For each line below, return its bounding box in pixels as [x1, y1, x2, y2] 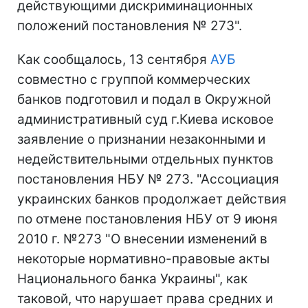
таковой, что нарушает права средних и [17, 290, 273, 307]
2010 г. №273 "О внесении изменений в [17, 230, 267, 247]
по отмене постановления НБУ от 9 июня [17, 210, 278, 227]
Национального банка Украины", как [17, 270, 247, 287]
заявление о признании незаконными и [17, 131, 265, 147]
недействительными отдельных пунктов [17, 151, 274, 167]
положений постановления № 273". [17, 17, 242, 34]
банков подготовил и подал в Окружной [17, 91, 271, 107]
